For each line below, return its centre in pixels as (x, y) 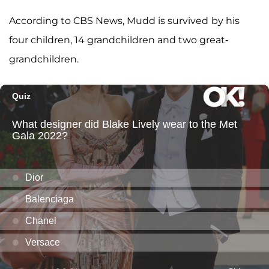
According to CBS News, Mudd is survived (109, 20)
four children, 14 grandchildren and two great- (119, 40)
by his (225, 20)
